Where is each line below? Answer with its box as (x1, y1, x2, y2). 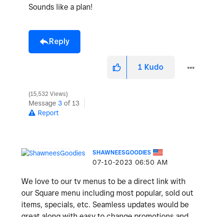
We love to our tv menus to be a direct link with (21, 177, 186, 186)
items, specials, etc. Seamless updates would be (21, 200, 189, 210)
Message (29, 99, 58, 108)
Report (38, 109, 59, 117)
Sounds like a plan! (29, 2, 93, 12)
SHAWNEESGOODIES (93, 149, 151, 156)
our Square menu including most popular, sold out (21, 188, 193, 198)
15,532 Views (29, 91, 67, 98)
